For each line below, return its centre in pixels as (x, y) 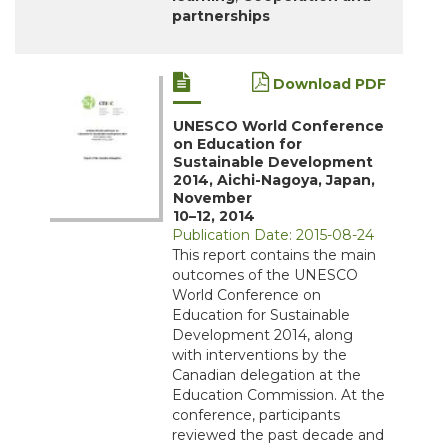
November (212, 198)
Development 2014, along (262, 335)
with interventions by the (259, 355)
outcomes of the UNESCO (265, 275)
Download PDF (327, 84)
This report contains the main (274, 255)
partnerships (221, 16)
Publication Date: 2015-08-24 (273, 235)
